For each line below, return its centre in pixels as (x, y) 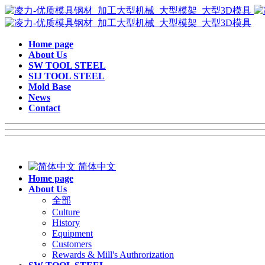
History (66, 223)
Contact (44, 108)
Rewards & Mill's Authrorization (113, 255)
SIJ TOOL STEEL (67, 76)
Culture (66, 212)
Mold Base (50, 87)
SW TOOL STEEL (67, 65)
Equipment (72, 233)
